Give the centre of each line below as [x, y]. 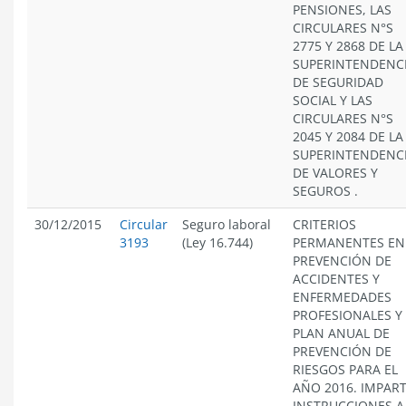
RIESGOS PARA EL [345, 369]
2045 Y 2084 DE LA [348, 136]
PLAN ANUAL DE [341, 333]
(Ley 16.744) [217, 242]
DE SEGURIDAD [338, 82]
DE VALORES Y [335, 173]
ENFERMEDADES [342, 297]
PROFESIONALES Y [348, 315]
